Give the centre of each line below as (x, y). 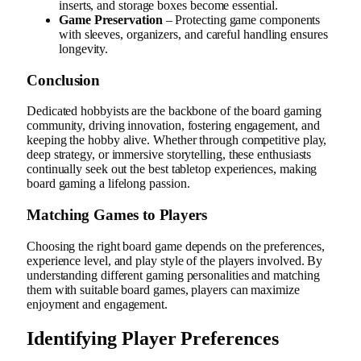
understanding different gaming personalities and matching (173, 275)
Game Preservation (111, 19)
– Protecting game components (241, 19)
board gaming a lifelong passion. (108, 184)
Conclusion (64, 80)
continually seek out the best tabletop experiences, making (172, 169)
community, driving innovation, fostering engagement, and (173, 126)
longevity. (84, 48)
